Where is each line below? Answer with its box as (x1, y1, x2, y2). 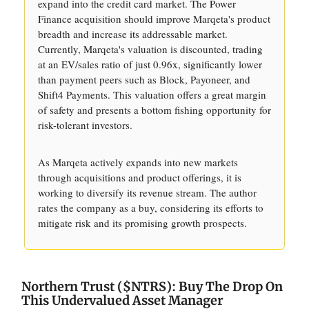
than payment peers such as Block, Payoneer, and (38, 72, 250, 86)
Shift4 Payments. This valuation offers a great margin (38, 88, 266, 101)
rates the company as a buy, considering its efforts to (38, 201, 263, 215)
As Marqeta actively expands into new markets (38, 155, 238, 169)
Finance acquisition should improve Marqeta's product (38, 12, 270, 26)
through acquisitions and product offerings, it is (38, 170, 241, 184)
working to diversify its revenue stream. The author (38, 186, 257, 199)
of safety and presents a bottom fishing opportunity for (38, 103, 271, 117)
